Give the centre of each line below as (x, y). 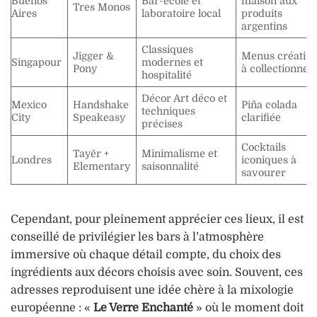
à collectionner (278, 69)
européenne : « (52, 307)
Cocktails (264, 148)
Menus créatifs (278, 56)
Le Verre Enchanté (143, 307)
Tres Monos (102, 7)
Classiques (168, 50)
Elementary (102, 167)
